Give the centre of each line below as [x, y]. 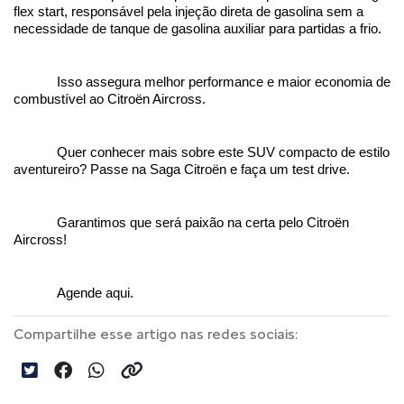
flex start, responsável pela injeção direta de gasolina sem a [188, 11]
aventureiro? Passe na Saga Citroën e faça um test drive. [184, 169]
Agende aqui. [95, 293]
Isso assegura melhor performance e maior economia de [224, 82]
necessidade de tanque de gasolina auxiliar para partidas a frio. [199, 28]
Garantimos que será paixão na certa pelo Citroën [203, 222]
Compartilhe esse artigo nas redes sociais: [156, 334]
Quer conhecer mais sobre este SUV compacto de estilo [223, 152]
